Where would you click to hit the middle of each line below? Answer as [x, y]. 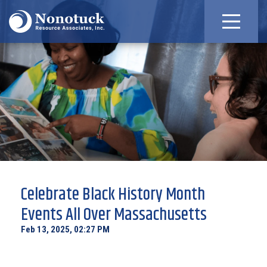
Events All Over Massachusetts [114, 215]
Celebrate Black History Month [113, 195]
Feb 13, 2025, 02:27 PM [65, 229]
